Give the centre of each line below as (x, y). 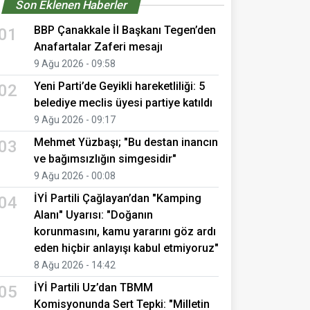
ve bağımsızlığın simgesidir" (105, 158)
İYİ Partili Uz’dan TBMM (93, 287)
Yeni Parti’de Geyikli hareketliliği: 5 (119, 86)
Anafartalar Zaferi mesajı (98, 46)
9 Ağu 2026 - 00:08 (75, 175)
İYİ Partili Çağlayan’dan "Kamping (118, 198)
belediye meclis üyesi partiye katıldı (123, 102)
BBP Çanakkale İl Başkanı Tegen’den (125, 30)
